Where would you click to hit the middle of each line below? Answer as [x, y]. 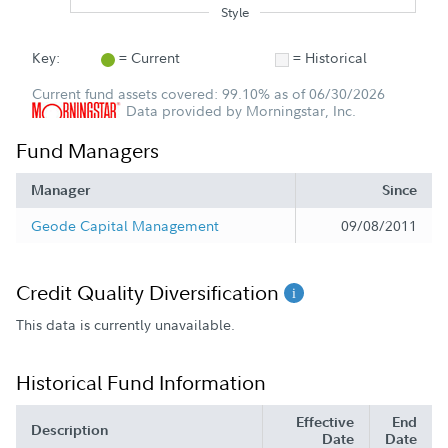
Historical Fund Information [141, 383]
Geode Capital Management [125, 226]
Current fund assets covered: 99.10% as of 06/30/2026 [208, 94]
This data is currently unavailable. [125, 325]
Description [69, 430]
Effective [325, 422]
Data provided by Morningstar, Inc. [239, 111]
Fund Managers [87, 151]
